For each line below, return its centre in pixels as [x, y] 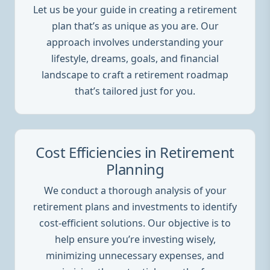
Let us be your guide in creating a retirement [135, 9]
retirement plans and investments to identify [135, 206]
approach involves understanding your [135, 42]
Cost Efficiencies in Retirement [135, 152]
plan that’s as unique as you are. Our [135, 26]
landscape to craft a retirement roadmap [135, 74]
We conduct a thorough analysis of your [135, 190]
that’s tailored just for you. [135, 91]
